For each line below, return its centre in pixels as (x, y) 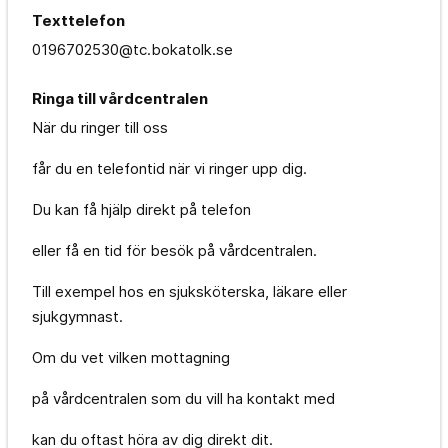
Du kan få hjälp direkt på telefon (141, 209)
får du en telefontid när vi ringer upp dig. (169, 168)
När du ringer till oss (100, 127)
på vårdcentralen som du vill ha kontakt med (183, 398)
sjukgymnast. (77, 316)
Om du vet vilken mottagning (131, 357)
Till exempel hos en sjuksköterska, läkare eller (189, 291)
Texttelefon (78, 20)
